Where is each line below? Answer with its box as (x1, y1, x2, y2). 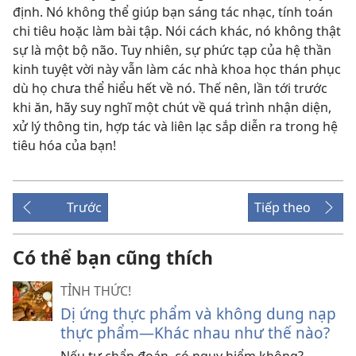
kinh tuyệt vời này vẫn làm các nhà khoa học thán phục (13, 60, 341, 79)
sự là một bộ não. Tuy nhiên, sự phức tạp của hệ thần (13, 41, 331, 60)
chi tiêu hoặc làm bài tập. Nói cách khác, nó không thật (13, 22, 341, 41)
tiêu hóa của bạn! (13, 137, 116, 155)
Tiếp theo (254, 199, 311, 217)
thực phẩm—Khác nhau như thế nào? (60, 322, 330, 344)
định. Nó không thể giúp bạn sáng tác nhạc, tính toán (13, 3, 333, 21)
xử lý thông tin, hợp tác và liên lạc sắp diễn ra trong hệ (13, 118, 338, 136)
